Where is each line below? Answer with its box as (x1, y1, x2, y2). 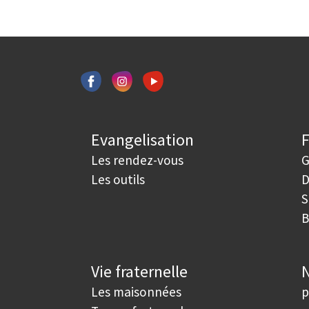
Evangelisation (91, 129, 194, 150)
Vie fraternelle (91, 261, 188, 282)
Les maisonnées (91, 283, 181, 300)
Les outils (91, 171, 145, 188)
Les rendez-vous (91, 152, 183, 168)
